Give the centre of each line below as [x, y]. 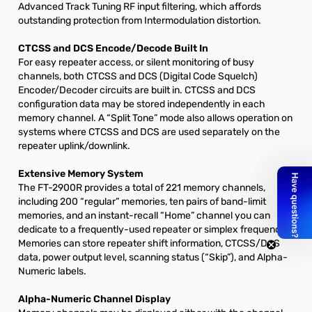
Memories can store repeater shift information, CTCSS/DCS [149, 243]
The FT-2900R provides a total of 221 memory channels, [142, 188]
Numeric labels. [52, 271]
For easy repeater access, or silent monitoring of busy [136, 62]
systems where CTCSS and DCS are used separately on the [149, 132]
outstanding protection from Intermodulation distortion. [140, 21]
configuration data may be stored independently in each [142, 104]
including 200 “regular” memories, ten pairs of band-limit [142, 202]
